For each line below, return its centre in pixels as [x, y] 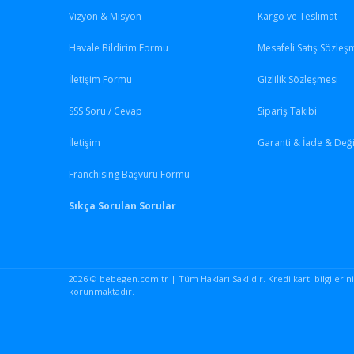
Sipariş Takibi [287, 111]
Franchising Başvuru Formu [129, 174]
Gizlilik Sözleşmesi [298, 79]
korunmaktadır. [102, 291]
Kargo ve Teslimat [297, 16]
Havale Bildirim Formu [119, 47]
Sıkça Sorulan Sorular [122, 205]
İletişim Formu [100, 79]
